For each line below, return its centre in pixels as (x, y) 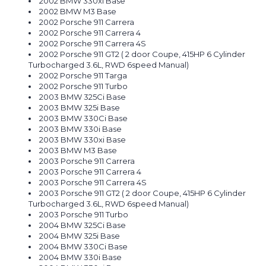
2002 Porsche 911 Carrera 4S (93, 44)
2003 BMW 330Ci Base (84, 118)
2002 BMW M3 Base (78, 12)
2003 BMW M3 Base (78, 151)
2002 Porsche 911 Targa (83, 76)
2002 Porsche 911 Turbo (84, 86)
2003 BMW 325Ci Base (83, 97)
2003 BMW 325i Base (80, 108)
